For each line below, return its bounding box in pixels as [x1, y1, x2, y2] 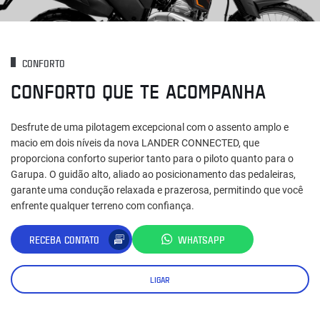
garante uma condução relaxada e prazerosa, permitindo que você [11, 184, 303, 196]
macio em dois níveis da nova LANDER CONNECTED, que [11, 137, 259, 149]
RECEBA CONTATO [29, 232, 99, 246]
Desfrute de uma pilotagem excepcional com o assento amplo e [11, 121, 289, 134]
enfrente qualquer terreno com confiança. [11, 200, 194, 212]
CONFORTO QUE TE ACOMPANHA [11, 77, 266, 105]
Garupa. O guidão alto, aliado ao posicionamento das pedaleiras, [11, 169, 296, 181]
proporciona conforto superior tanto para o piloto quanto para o [11, 153, 294, 165]
